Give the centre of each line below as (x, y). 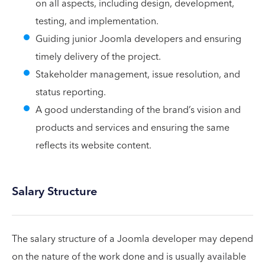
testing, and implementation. (98, 21)
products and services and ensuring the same (132, 127)
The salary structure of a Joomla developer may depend (132, 239)
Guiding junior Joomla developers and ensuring (138, 39)
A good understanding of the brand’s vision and (138, 110)
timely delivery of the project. (98, 56)
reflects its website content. (93, 145)
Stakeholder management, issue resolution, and (138, 74)
